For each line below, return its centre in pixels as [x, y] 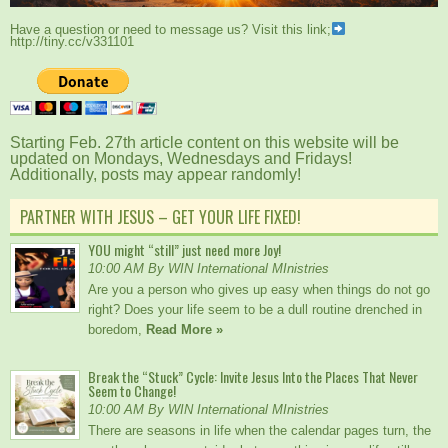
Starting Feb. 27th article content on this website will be [204, 143]
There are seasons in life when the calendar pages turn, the [259, 431]
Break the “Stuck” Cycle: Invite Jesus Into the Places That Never [253, 377]
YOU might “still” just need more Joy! [184, 250]
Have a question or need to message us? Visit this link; [170, 29]
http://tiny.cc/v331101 [72, 42]
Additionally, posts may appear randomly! [155, 175]
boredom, [117, 330]
